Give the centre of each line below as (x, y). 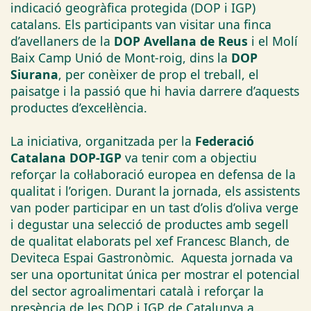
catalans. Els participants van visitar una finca (141, 24)
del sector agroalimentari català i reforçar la (137, 291)
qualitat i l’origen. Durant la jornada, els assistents (155, 191)
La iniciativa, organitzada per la (103, 141)
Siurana (34, 74)
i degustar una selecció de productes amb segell (150, 224)
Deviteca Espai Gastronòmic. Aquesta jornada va (152, 257)
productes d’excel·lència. (79, 107)
